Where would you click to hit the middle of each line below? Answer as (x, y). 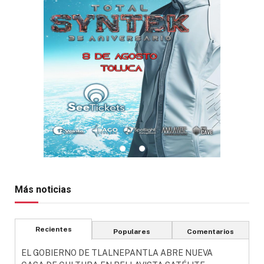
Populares (132, 231)
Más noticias (43, 189)
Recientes (53, 229)
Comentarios (211, 231)
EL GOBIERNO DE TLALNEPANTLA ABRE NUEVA (117, 253)
